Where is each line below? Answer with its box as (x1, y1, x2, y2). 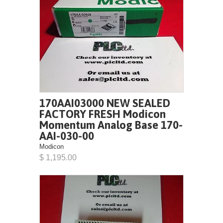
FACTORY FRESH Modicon (39, 108, 166, 120)
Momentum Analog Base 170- (39, 118, 183, 131)
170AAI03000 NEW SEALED (39, 97, 170, 110)
